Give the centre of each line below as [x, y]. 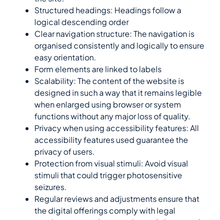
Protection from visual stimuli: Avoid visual [111, 164]
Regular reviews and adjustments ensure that [117, 199]
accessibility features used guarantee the [111, 140]
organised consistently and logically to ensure [119, 46]
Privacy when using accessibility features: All [117, 128]
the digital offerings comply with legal [105, 211]
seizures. [51, 187]
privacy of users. [65, 152]
